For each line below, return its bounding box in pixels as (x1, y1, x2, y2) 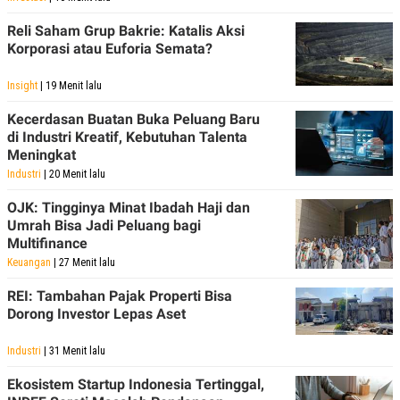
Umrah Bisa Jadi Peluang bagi (7, 217, 201, 235)
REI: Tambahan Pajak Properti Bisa (7, 287, 232, 305)
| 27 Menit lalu (51, 256, 115, 270)
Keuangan (7, 256, 51, 270)
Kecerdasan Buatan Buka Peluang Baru (7, 111, 260, 129)
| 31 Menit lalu (41, 345, 105, 358)
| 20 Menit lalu (41, 168, 105, 181)
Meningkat (7, 146, 76, 164)
